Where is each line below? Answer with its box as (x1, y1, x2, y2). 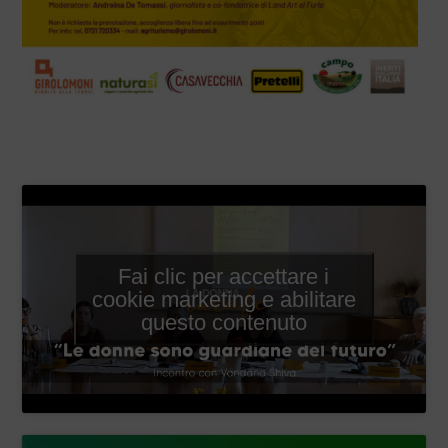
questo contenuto (140, 309, 307, 335)
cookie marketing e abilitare (91, 286, 356, 312)
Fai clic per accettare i (118, 263, 330, 289)
